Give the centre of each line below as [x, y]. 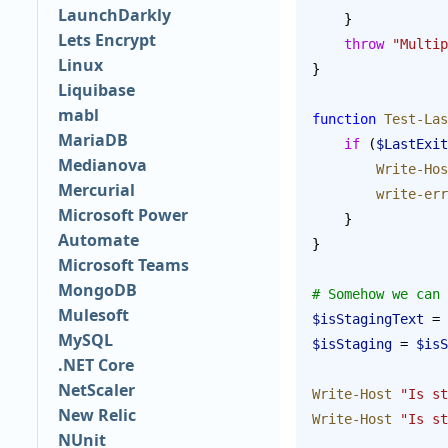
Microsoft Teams [123, 265]
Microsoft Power [122, 215]
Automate [98, 240]
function [344, 118]
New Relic [96, 415]
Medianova [102, 165]
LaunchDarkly [114, 15]
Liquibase [96, 90]
